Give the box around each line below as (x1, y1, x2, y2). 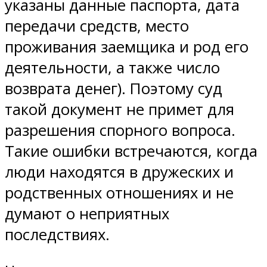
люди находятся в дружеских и (5, 162, 234, 183)
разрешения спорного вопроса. (5, 120, 235, 141)
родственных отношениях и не (5, 182, 234, 204)
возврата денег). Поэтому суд (5, 78, 222, 100)
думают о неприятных (5, 203, 169, 225)
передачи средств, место (5, 15, 189, 37)
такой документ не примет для (5, 99, 234, 120)
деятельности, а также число (5, 57, 220, 79)
